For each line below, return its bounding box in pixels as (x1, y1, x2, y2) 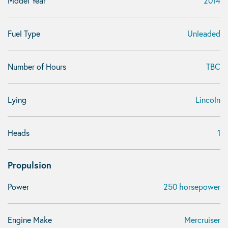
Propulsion (8, 159, 51, 171)
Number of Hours (8, 61, 66, 72)
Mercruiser (184, 214, 220, 225)
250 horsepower (163, 181, 220, 192)
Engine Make (8, 214, 52, 225)
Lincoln (195, 94, 220, 105)
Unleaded (187, 28, 220, 39)
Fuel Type (8, 28, 40, 39)
